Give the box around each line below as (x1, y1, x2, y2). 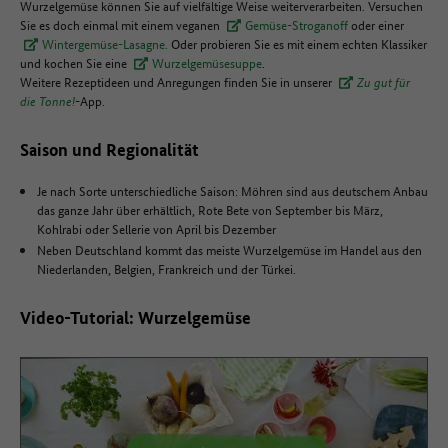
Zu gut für (357, 72, 410, 91)
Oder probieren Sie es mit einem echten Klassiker (168, 34, 427, 53)
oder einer (351, 15, 404, 34)
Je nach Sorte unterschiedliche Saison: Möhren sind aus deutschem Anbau (37, 181, 428, 200)
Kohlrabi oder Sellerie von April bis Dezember (37, 219, 279, 238)
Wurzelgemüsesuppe (152, 53, 262, 72)
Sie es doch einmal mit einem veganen (20, 15, 223, 34)
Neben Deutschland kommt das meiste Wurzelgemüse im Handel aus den (37, 240, 422, 259)
